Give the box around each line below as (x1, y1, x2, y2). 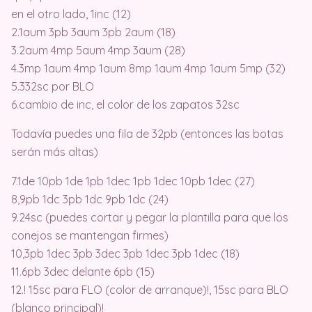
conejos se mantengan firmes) (11, 228, 169, 243)
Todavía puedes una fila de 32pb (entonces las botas (11, 127, 283, 141)
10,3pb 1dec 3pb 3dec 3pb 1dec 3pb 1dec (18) (11, 247, 240, 261)
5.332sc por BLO (11, 79, 94, 94)
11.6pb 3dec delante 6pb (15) (11, 265, 155, 279)
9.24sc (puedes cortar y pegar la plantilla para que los (11, 210, 288, 225)
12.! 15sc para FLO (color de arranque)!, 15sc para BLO (11, 283, 288, 297)
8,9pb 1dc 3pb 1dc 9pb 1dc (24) (11, 192, 169, 207)
